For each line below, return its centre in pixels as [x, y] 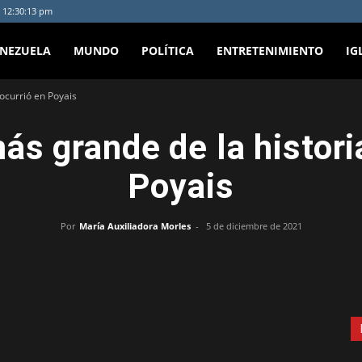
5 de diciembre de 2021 [254, 226]
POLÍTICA [168, 51]
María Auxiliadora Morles [135, 226]
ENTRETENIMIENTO [270, 51]
